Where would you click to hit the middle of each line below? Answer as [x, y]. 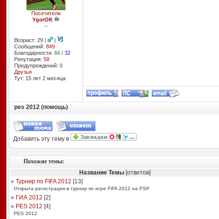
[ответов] [137, 173]
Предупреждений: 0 [38, 66]
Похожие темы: [44, 161]
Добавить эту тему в [42, 139]
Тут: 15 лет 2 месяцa [40, 78]
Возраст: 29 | [31, 40]
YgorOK [43, 20]
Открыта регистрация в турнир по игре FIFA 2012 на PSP [81, 188]
